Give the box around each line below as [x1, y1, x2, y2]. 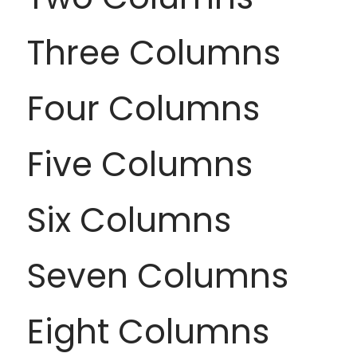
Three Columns [26, 29, 280, 76]
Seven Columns [26, 253, 288, 300]
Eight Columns [26, 308, 269, 355]
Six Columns [26, 197, 231, 244]
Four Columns [26, 85, 260, 132]
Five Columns [26, 141, 253, 188]
